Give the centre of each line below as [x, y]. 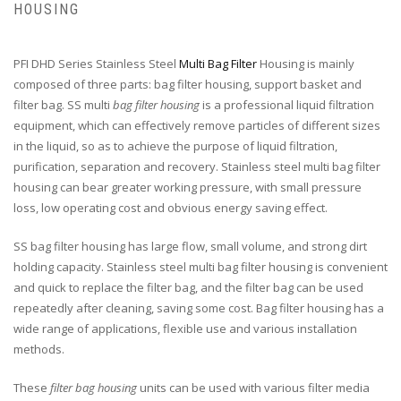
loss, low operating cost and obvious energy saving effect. [171, 208]
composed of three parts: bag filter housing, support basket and [188, 85]
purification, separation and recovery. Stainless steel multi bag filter [197, 167]
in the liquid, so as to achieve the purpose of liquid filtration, [175, 146]
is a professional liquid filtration [287, 105]
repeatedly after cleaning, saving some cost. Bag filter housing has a [199, 308]
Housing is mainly [306, 64]
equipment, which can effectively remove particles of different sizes [197, 126]
